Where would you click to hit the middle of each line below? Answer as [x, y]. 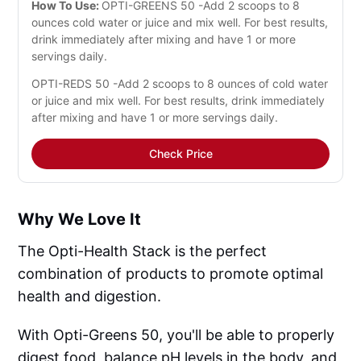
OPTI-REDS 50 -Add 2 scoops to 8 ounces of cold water [180, 84]
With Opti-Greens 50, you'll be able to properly [176, 335]
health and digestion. [90, 297]
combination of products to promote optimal [171, 274]
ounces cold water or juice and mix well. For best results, [180, 22]
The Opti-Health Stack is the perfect [143, 251]
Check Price [180, 154]
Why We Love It [80, 220]
